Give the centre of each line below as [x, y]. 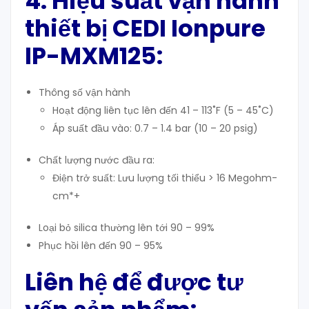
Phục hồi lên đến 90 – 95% [101, 246]
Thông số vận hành [84, 93]
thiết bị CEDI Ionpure [145, 29]
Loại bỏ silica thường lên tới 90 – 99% [127, 228]
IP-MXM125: [94, 56]
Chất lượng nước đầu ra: [97, 160]
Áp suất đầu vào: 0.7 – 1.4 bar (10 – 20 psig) [155, 129]
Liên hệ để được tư [134, 282]
